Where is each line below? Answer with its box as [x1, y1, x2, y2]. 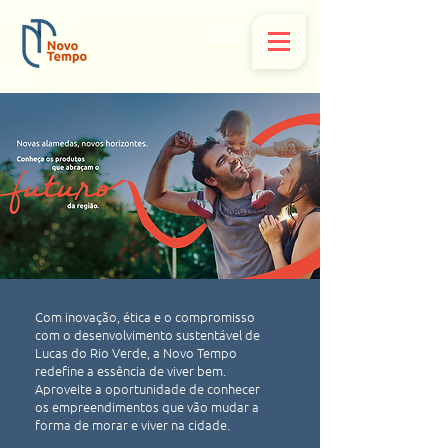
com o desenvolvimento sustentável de [35, 325, 260, 344]
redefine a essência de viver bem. [35, 361, 229, 380]
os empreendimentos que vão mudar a [35, 397, 259, 416]
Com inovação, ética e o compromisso [35, 307, 255, 326]
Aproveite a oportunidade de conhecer [35, 379, 260, 398]
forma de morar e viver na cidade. [35, 415, 230, 434]
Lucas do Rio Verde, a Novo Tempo [35, 343, 237, 362]
